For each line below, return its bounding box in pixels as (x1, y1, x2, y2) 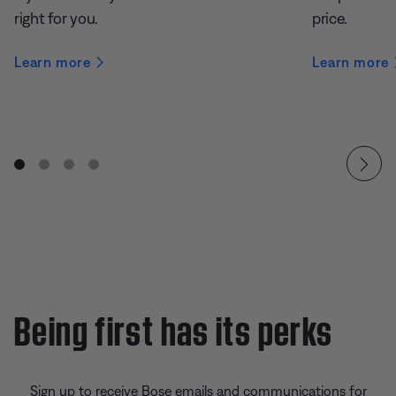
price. (312, 9, 347, 27)
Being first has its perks (14, 302, 333, 351)
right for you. (14, 9, 98, 27)
